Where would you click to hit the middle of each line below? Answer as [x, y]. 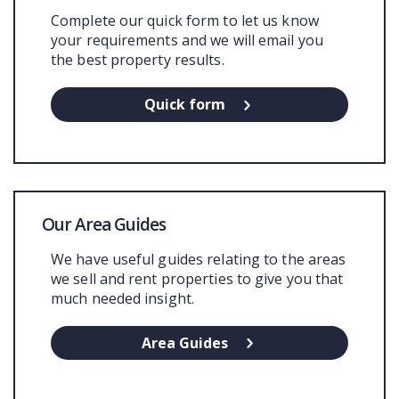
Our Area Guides [104, 224]
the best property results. [138, 60]
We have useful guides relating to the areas [199, 259]
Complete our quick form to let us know [185, 21]
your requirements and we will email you [187, 41]
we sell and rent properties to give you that [197, 278]
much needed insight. [123, 298]
